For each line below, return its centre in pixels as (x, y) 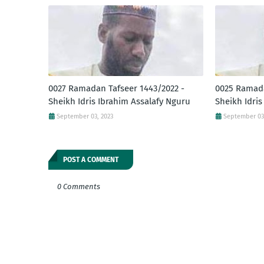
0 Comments (79, 187)
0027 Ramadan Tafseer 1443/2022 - (116, 89)
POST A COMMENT (91, 160)
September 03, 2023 (85, 117)
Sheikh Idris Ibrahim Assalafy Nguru (119, 102)
